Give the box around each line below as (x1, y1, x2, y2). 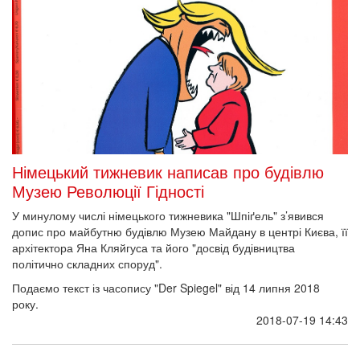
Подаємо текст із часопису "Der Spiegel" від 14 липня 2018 (12, 279, 320, 296)
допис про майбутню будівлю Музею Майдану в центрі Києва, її (12, 223, 348, 239)
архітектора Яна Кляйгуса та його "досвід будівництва (12, 239, 295, 256)
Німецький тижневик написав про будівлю (12, 159, 324, 183)
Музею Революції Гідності (12, 178, 204, 202)
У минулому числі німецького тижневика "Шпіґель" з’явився (12, 207, 324, 223)
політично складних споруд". (12, 255, 162, 272)
